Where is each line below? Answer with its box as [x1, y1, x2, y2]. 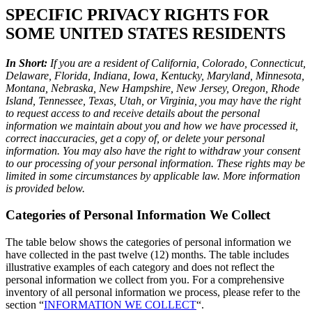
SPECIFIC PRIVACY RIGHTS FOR [6, 5, 269, 24]
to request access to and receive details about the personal [6, 107, 260, 119]
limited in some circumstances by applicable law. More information [6, 169, 300, 182]
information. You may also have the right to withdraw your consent [6, 144, 300, 157]
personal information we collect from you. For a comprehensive [6, 274, 284, 286]
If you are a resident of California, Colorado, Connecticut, [47, 56, 306, 69]
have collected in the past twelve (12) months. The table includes [6, 249, 289, 261]
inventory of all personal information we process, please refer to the [6, 286, 300, 299]
